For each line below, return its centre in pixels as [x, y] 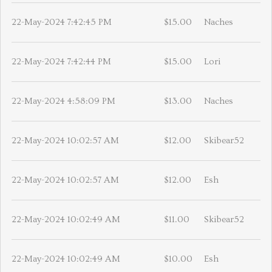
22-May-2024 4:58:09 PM [63, 101]
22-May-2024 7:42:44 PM [61, 61]
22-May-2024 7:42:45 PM [62, 22]
